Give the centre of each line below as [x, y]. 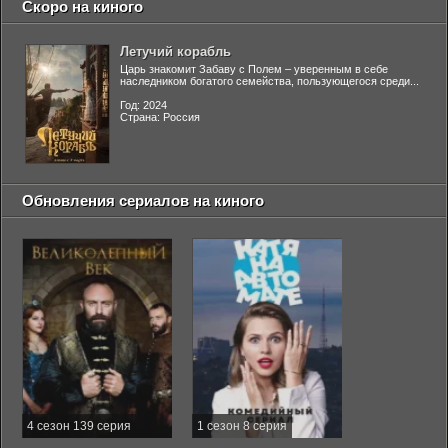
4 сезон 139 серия [79, 426]
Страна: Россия [160, 117]
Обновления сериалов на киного [143, 200]
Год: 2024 [143, 105]
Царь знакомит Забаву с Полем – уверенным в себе [254, 69]
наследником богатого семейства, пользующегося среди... [269, 81]
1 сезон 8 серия [242, 426]
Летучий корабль [175, 51]
